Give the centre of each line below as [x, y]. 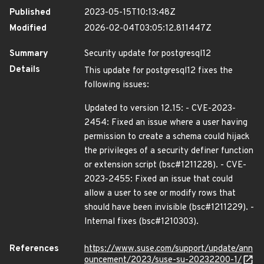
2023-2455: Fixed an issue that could [159, 179]
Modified [28, 29]
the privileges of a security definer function [169, 151]
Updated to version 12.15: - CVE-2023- [160, 109]
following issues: [117, 85]
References [34, 249]
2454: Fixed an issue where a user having [166, 123]
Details [25, 70]
